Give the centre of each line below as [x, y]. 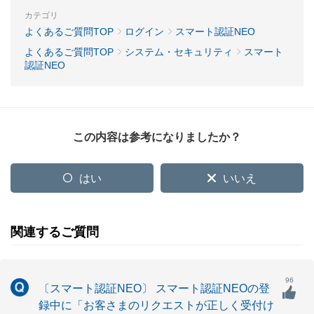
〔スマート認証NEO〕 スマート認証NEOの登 [154, 288]
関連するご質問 [55, 232]
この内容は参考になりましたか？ [157, 137]
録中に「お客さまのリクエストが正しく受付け [156, 305]
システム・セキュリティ [179, 52]
